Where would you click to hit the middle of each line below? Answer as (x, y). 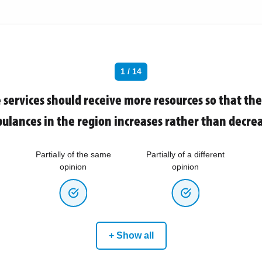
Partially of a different (186, 154)
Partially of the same (73, 154)
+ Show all (131, 235)
